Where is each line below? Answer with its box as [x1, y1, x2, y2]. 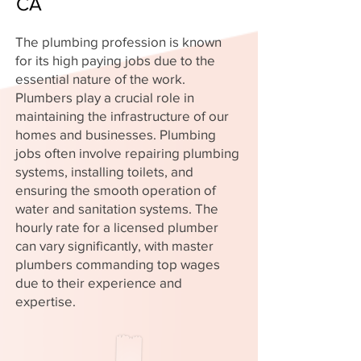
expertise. [15, 293, 76, 309]
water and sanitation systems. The [15, 201, 218, 216]
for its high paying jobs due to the [15, 52, 215, 68]
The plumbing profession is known [15, 34, 222, 49]
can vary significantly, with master [15, 238, 214, 253]
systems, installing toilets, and [15, 164, 193, 179]
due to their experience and [15, 275, 182, 290]
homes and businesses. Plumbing [15, 127, 216, 142]
